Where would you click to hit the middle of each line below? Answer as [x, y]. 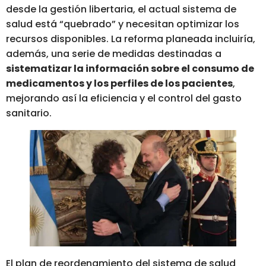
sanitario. [29, 113]
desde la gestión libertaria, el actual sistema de [121, 9]
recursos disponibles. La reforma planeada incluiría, [131, 39]
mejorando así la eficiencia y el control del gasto [124, 99]
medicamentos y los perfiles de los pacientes [119, 84]
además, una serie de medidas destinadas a [114, 54]
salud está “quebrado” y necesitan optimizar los [123, 24]
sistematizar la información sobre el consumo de [130, 69]
